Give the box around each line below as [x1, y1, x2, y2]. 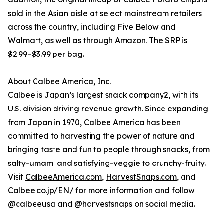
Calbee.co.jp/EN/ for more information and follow [8, 185, 195, 196]
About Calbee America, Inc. [8, 76, 111, 87]
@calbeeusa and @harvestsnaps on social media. [8, 199, 195, 209]
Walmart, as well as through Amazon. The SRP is [8, 36, 187, 46]
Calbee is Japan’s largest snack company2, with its [8, 90, 198, 100]
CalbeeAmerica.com [25, 172, 102, 182]
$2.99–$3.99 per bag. [8, 49, 84, 59]
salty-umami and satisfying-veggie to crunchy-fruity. [8, 158, 206, 168]
